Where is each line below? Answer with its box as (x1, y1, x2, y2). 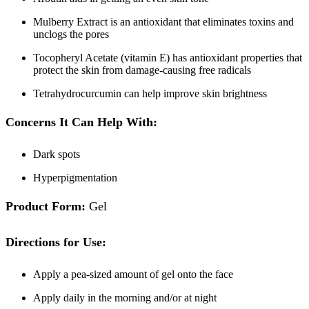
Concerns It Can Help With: (6, 115, 157, 130)
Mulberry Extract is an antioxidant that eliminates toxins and (33, 16, 294, 28)
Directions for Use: (6, 235, 106, 250)
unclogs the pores (33, 28, 109, 41)
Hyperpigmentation (33, 172, 117, 184)
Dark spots (33, 148, 80, 161)
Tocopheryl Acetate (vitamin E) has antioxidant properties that (33, 52, 302, 64)
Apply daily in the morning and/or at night (33, 292, 217, 304)
